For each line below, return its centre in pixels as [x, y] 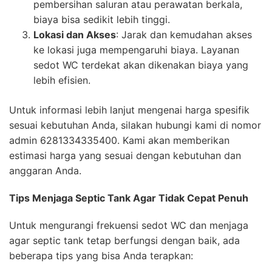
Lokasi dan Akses [75, 34]
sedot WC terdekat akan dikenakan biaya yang [141, 65]
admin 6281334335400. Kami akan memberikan [119, 140]
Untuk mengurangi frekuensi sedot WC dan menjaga [129, 225]
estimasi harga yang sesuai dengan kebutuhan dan [125, 155]
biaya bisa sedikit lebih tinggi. [102, 19]
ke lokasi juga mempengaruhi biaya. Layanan [136, 49]
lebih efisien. [62, 80]
